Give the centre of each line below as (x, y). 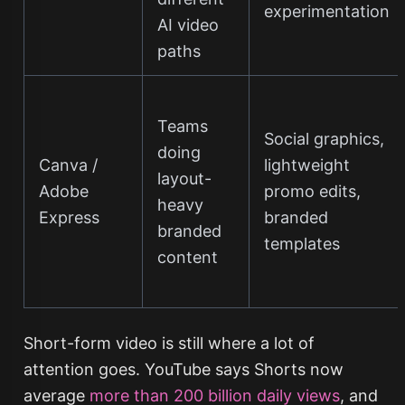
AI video (188, 25)
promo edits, (312, 191)
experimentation (326, 11)
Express (69, 217)
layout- (184, 179)
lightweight (306, 165)
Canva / (68, 165)
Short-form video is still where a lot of (169, 343)
